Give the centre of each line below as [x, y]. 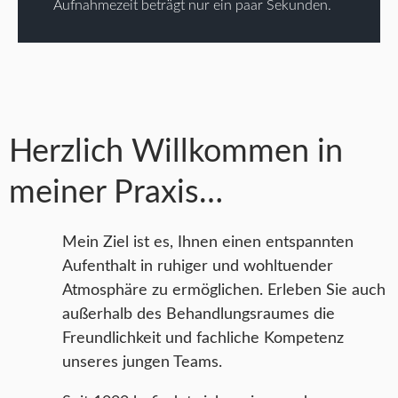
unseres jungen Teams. [142, 362]
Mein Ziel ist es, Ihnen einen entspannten [208, 243]
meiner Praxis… [116, 193]
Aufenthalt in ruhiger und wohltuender [198, 267]
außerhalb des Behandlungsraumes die [199, 314]
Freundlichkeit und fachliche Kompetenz [203, 338]
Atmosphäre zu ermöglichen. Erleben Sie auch [224, 291]
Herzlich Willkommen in [176, 152]
